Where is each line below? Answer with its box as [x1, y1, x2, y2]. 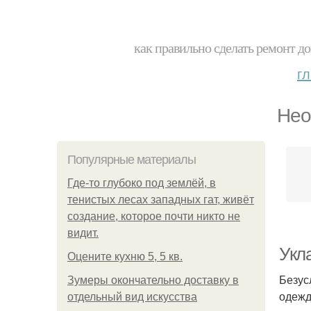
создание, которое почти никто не [67, 210, 240, 222]
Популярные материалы [67, 153, 196, 167]
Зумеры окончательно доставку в [67, 274, 239, 286]
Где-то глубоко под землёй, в [67, 177, 216, 189]
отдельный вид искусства [67, 291, 197, 303]
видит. [67, 227, 99, 239]
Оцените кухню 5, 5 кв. [67, 251, 183, 262]
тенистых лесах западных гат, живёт [67, 194, 254, 205]
